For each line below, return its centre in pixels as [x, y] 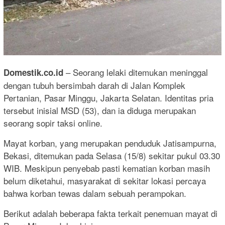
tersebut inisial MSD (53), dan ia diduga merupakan [100, 110]
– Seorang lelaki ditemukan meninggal [136, 72]
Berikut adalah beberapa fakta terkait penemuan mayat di [110, 213]
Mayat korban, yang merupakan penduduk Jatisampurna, [110, 143]
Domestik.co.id [33, 73]
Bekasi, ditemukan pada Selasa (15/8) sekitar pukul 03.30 [112, 156]
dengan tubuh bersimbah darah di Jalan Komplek [94, 85]
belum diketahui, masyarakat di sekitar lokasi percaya [105, 181]
